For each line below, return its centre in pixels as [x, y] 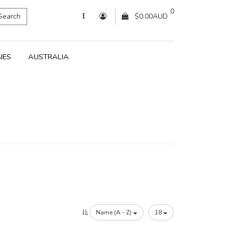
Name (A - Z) [115, 213]
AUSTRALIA [48, 57]
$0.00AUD [151, 16]
